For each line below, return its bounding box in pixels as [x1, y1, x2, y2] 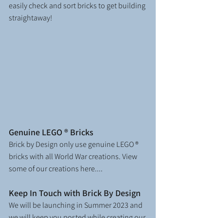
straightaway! [9, 13, 52, 23]
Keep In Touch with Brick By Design [9, 187, 141, 199]
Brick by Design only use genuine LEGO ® [9, 139, 140, 150]
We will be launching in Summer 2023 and [9, 200, 144, 211]
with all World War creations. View [30, 151, 139, 162]
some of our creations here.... [9, 163, 103, 174]
